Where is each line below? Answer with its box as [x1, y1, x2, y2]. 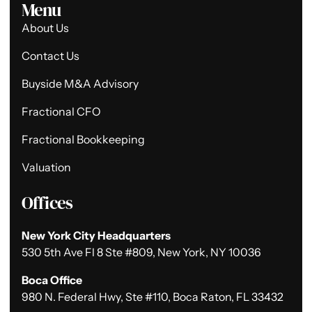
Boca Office [21, 273, 82, 288]
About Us [21, 21, 69, 36]
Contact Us [21, 49, 79, 63]
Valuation [21, 160, 71, 175]
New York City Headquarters [21, 228, 171, 243]
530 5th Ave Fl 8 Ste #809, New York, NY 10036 [21, 245, 261, 260]
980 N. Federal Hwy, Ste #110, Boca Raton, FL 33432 [21, 290, 283, 304]
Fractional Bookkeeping [21, 132, 145, 147]
